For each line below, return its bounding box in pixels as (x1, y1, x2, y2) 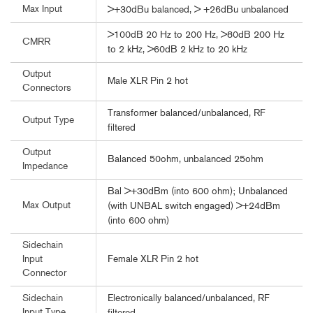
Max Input (22, 5, 62, 15)
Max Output (22, 201, 71, 211)
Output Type (22, 116, 74, 126)
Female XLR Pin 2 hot (108, 254, 198, 265)
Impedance (22, 162, 68, 172)
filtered (108, 123, 136, 134)
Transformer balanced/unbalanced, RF (108, 108, 265, 119)
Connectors (22, 84, 71, 94)
